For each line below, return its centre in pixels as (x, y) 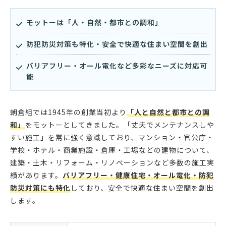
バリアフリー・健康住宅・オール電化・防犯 (138, 175)
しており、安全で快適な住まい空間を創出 (142, 188)
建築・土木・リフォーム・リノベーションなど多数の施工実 (112, 163)
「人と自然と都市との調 (168, 112)
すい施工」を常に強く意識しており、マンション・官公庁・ (112, 137)
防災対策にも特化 (40, 188)
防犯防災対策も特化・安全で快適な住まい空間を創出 (117, 44)
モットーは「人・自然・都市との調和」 (94, 22)
